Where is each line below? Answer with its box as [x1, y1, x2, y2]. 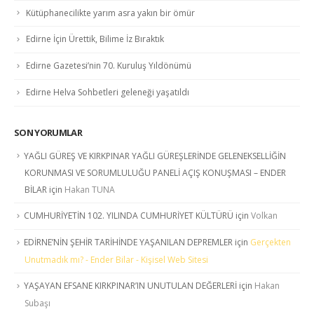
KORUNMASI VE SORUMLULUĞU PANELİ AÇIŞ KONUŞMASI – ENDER [25, 167, 286, 179]
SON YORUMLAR [14, 125, 83, 139]
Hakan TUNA [64, 184, 115, 196]
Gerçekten [250, 236, 291, 249]
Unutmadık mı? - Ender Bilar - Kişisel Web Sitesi [25, 253, 208, 266]
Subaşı [25, 296, 50, 309]
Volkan [251, 210, 278, 222]
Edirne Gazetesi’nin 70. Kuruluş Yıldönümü [26, 60, 191, 72]
